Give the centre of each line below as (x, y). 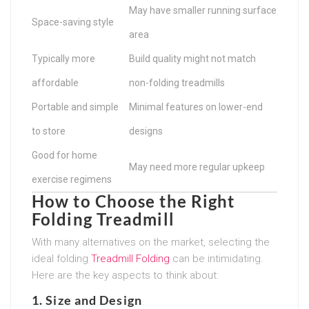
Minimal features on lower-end (196, 107)
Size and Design (94, 300)
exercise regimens (72, 179)
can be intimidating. (217, 258)
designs (146, 131)
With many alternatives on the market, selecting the (151, 242)
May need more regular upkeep (197, 167)
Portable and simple (75, 107)
